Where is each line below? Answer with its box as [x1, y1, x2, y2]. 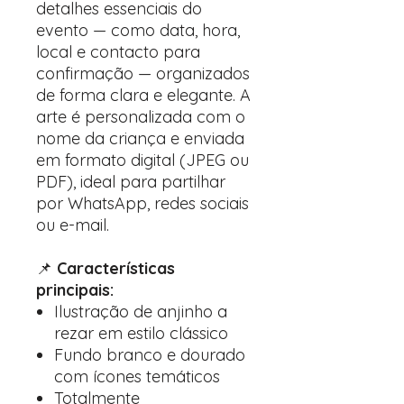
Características [57, 258, 175, 279]
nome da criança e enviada [36, 128, 244, 149]
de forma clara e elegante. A [36, 85, 251, 106]
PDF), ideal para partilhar [36, 171, 225, 192]
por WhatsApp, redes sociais [36, 193, 249, 214]
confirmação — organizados [36, 63, 250, 84]
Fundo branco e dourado [54, 344, 245, 365]
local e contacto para [36, 41, 200, 62]
